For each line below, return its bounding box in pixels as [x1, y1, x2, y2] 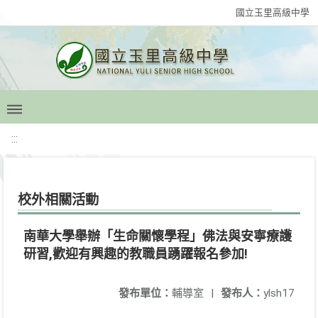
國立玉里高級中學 [236, 7, 309, 18]
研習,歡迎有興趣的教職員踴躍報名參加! [23, 246, 248, 261]
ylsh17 [263, 287, 295, 300]
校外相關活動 [18, 192, 99, 208]
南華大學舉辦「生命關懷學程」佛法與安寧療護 [23, 229, 292, 243]
